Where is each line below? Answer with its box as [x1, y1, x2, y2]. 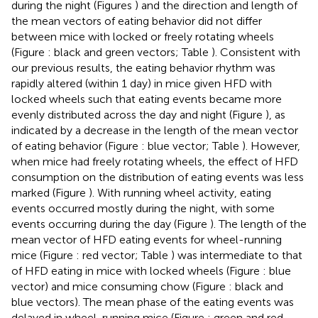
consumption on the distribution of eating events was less [11, 170, 304, 184]
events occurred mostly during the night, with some [11, 201, 275, 215]
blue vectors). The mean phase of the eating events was [11, 295, 294, 309]
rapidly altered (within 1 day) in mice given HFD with [11, 76, 272, 90]
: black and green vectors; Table [48, 45, 212, 59]
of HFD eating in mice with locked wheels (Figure [11, 263, 263, 278]
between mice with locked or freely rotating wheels [11, 29, 274, 43]
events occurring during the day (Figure [11, 216, 210, 231]
